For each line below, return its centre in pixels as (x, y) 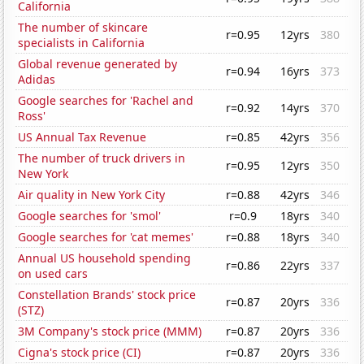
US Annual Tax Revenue (82, 137)
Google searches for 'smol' (90, 216)
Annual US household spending (105, 258)
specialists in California (82, 43)
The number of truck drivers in (102, 158)
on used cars (53, 274)
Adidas (37, 80)
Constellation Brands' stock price (107, 295)
